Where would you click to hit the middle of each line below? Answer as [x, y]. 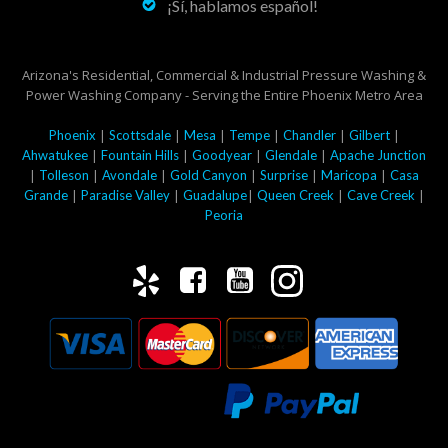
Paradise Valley [125, 194]
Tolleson [64, 174]
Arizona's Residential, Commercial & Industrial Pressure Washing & [224, 74]
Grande [45, 194]
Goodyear [222, 154]
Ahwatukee [55, 154]
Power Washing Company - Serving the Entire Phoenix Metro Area [224, 94]
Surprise [284, 174]
